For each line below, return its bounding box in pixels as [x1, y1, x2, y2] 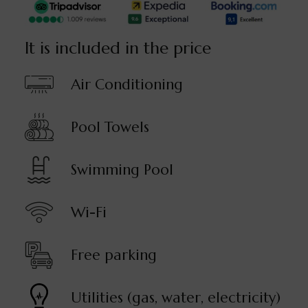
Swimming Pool [70, 161, 173, 179]
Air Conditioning [70, 76, 183, 94]
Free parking [70, 246, 157, 265]
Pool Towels [70, 118, 149, 137]
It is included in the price [24, 38, 211, 59]
